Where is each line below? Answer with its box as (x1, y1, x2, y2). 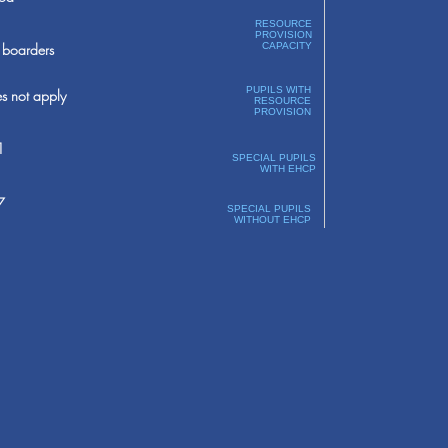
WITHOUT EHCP (233, 214, 311, 225)
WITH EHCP (259, 163, 316, 174)
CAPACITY (261, 40, 312, 51)
